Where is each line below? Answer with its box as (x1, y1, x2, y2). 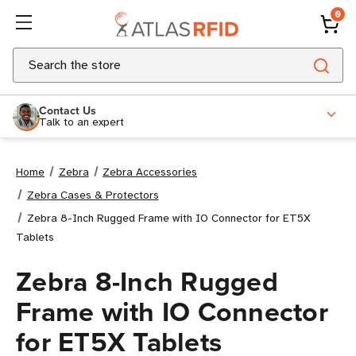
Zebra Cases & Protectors (26, 188, 159, 202)
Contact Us (39, 102, 96, 118)
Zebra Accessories (103, 165, 198, 179)
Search (13, 49, 51, 65)
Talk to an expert (39, 114, 124, 129)
